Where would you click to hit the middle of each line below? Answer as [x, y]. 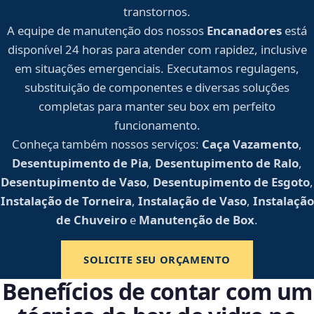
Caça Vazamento [250, 144]
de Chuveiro [91, 220]
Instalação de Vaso [192, 201]
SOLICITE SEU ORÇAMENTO [157, 260]
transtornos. [157, 12]
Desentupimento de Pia [80, 163]
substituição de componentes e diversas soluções [157, 88]
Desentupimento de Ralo [227, 163]
